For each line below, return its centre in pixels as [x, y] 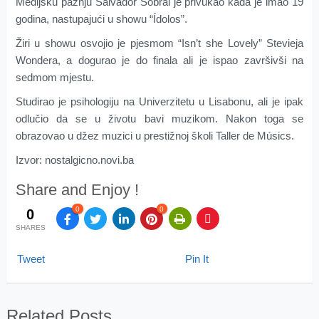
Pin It [197, 258]
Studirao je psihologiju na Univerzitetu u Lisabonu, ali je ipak [159, 102]
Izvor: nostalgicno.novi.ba [74, 160]
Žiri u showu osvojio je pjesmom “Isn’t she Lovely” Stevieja [159, 43]
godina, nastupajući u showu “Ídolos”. [101, 19]
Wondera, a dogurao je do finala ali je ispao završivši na [159, 61]
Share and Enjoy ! [77, 190]
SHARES [30, 227]
